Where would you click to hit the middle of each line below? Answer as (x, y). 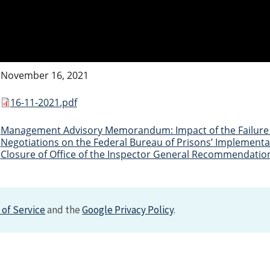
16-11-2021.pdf (43, 103)
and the (64, 210)
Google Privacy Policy (128, 210)
